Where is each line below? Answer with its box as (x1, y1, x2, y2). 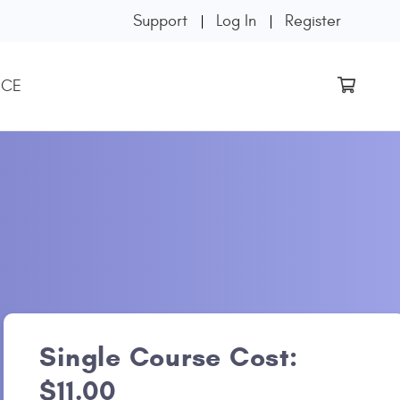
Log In (216, 12, 256, 30)
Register (285, 12, 341, 30)
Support (133, 12, 187, 30)
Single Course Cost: (39, 340, 298, 373)
